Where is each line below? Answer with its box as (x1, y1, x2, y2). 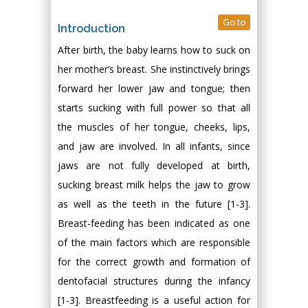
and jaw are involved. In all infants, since (58, 140, 250, 153)
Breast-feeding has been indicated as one (58, 217, 250, 230)
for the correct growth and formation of (58, 255, 250, 268)
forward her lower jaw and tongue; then (58, 82, 250, 95)
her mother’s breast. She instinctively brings (58, 63, 250, 76)
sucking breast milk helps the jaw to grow (58, 178, 250, 191)
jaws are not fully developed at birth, (58, 159, 250, 172)
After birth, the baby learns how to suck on (58, 43, 250, 56)
